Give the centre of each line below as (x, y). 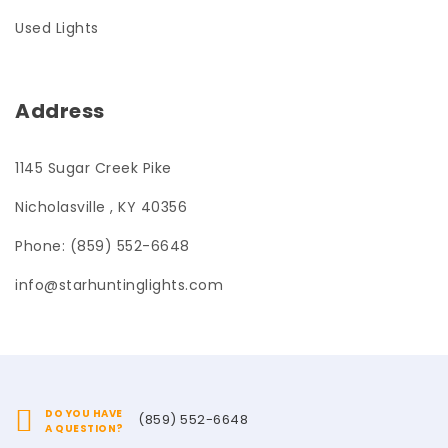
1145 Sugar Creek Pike (93, 168)
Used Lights (57, 28)
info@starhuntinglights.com (119, 285)
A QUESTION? (84, 428)
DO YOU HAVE (84, 413)
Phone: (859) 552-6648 (102, 246)
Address (60, 111)
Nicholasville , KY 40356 (101, 207)
